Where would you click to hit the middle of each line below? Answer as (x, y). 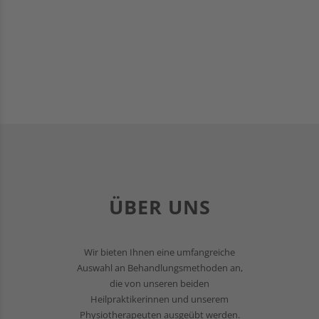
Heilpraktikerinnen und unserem (159, 300)
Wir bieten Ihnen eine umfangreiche (159, 253)
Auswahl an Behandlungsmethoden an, (159, 268)
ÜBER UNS (159, 206)
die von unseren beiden (159, 284)
